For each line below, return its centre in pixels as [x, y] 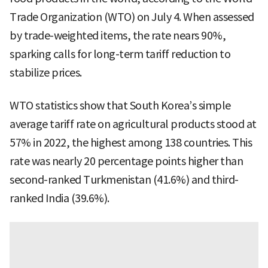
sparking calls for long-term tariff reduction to [120, 54]
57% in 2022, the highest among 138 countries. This [131, 143]
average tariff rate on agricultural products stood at [133, 124]
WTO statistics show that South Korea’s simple [120, 106]
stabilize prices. [46, 73]
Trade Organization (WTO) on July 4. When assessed [132, 17]
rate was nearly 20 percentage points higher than [126, 162]
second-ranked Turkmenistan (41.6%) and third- [124, 180]
